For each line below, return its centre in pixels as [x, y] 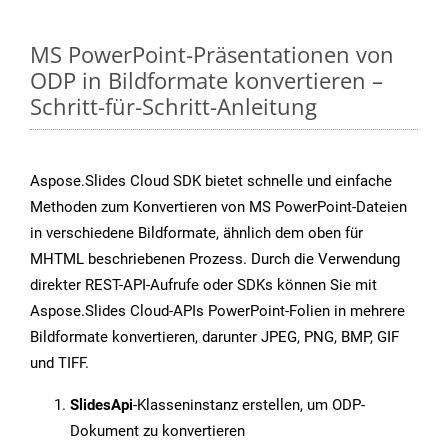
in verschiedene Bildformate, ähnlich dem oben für [196, 233]
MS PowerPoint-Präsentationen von [212, 54]
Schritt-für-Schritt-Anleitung [173, 106]
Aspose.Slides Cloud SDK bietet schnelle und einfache [211, 181]
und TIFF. [59, 363]
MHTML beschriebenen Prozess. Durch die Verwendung [215, 259]
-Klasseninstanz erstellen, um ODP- [249, 405]
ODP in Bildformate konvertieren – [206, 80]
